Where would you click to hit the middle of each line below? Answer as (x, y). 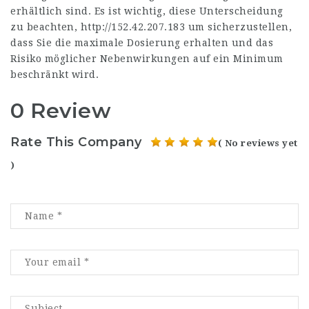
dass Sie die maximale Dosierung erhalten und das (142, 43)
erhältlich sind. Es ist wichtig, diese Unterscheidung (147, 11)
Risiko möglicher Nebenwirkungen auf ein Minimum (147, 59)
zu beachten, (46, 27)
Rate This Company (76, 142)
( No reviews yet (258, 143)
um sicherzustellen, (238, 27)
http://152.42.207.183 (132, 27)
